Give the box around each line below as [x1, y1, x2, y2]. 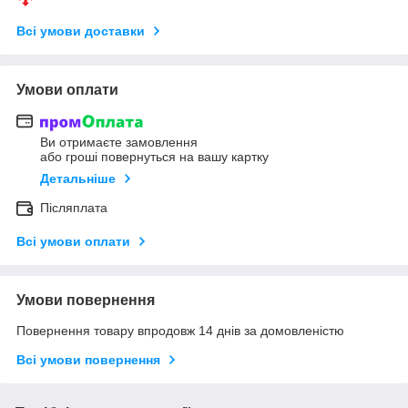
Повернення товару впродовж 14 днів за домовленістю [16, 323, 344, 339]
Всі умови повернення [16, 352, 160, 368]
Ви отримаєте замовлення [40, 135, 198, 150]
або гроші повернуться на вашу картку [40, 149, 269, 165]
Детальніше [40, 171, 116, 187]
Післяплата [40, 200, 107, 216]
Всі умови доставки [16, 23, 145, 38]
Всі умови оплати [16, 234, 130, 250]
